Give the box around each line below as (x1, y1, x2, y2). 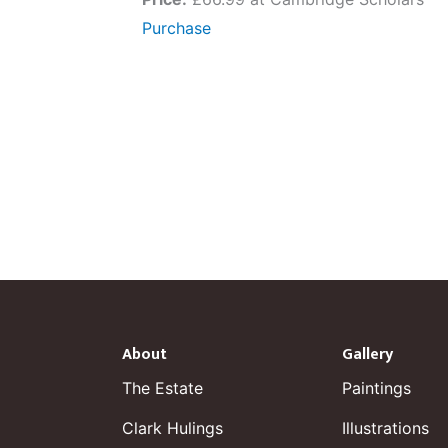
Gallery (342, 341, 393, 368)
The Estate (122, 378, 203, 398)
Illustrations (342, 418, 429, 438)
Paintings (342, 378, 411, 398)
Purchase (142, 18, 211, 39)
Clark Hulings (122, 418, 223, 438)
